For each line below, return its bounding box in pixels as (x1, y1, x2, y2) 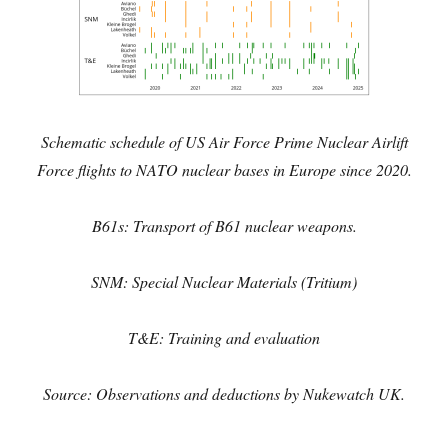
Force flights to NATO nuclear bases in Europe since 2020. (36, 158, 412, 180)
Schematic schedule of (40, 130, 181, 152)
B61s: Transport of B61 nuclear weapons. (91, 214, 357, 236)
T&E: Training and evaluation (128, 326, 320, 348)
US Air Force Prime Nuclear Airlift (184, 130, 408, 152)
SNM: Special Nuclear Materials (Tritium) (91, 270, 357, 292)
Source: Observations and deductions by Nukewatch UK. (43, 382, 405, 404)
